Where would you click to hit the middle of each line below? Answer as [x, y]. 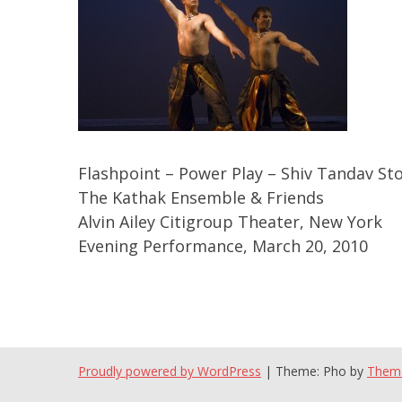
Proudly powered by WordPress [170, 371]
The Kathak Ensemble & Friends [201, 197]
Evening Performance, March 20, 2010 [223, 245]
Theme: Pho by [321, 371]
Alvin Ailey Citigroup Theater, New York [230, 221]
